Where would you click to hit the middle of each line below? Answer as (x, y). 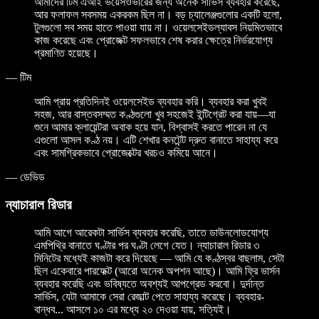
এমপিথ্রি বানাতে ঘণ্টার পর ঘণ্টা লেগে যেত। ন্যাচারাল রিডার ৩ (147, 245)
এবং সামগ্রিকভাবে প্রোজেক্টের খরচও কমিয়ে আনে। (126, 153)
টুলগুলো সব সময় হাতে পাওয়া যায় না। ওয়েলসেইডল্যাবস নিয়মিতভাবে (158, 28)
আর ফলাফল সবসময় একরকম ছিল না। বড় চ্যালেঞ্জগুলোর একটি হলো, (158, 15)
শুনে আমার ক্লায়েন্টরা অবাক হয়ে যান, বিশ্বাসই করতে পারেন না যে (151, 127)
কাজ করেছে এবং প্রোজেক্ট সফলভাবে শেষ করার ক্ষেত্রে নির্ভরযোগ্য (153, 41)
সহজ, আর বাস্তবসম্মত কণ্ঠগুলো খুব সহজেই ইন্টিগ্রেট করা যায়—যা (155, 115)
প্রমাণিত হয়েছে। (66, 53)
